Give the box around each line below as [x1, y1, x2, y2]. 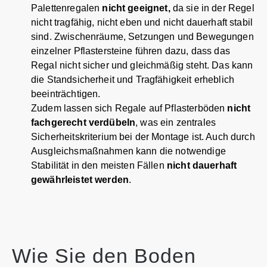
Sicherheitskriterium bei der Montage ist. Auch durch [31, 131, 255, 142]
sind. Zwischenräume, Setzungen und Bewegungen [31, 31, 254, 42]
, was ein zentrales [135, 117, 216, 128]
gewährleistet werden [31, 174, 129, 185]
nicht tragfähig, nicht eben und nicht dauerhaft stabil [31, 17, 253, 27]
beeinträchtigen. [31, 88, 101, 99]
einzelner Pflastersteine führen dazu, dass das [31, 45, 230, 56]
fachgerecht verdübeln [31, 117, 136, 128]
